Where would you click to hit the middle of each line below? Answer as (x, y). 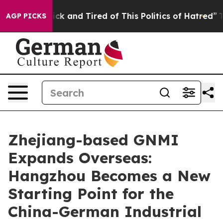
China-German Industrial (105, 212)
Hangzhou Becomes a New (109, 176)
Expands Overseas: (80, 158)
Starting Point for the (91, 194)
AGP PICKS (26, 16)
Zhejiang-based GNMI (93, 140)
